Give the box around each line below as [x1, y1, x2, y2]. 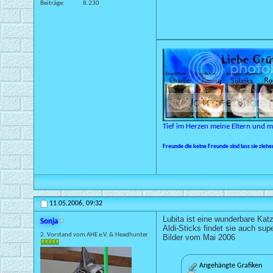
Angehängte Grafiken [197, 261, 262, 269]
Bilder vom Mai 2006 [163, 232, 235, 242]
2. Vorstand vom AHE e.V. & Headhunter [40, 231, 148, 238]
